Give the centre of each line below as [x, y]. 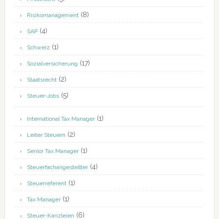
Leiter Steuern [46, 135]
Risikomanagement [53, 15]
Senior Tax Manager [53, 151]
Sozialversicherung [52, 64]
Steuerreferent [46, 184]
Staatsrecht [42, 80]
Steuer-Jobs [43, 96]
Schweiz [38, 48]
